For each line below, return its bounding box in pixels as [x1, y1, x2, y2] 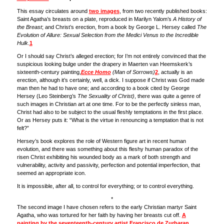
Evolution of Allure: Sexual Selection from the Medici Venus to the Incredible [16, 32, 198, 38]
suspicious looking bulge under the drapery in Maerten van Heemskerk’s [16, 61, 192, 67]
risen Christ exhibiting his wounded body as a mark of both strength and [16, 154, 190, 160]
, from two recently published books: [119, 8, 207, 14]
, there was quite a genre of [134, 93, 200, 99]
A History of [172, 16, 201, 22]
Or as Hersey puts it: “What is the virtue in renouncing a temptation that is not [16, 117, 203, 123]
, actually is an [157, 69, 192, 75]
